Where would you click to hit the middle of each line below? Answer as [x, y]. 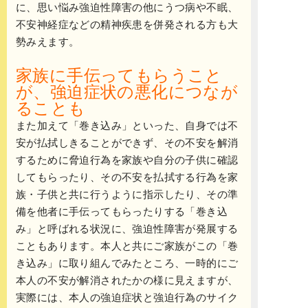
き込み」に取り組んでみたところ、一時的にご [127, 263]
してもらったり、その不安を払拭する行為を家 [127, 177]
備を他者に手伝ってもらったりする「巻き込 [122, 212]
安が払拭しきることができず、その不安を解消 [127, 143]
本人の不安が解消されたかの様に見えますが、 [127, 280]
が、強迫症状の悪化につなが [127, 92]
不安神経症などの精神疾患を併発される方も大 [127, 25]
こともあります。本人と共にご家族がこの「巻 [127, 246]
